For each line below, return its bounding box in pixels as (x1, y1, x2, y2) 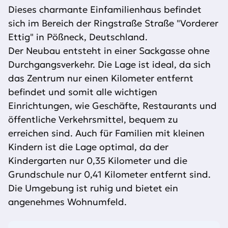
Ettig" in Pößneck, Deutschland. (8, 31, 148, 43)
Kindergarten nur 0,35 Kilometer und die (8, 155, 187, 167)
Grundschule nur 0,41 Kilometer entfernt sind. (8, 168, 211, 181)
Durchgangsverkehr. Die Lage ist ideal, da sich (8, 59, 211, 71)
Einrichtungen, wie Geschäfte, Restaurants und (8, 100, 217, 112)
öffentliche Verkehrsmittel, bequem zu (8, 113, 178, 126)
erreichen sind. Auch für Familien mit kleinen (8, 127, 205, 139)
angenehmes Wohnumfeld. (8, 196, 127, 208)
